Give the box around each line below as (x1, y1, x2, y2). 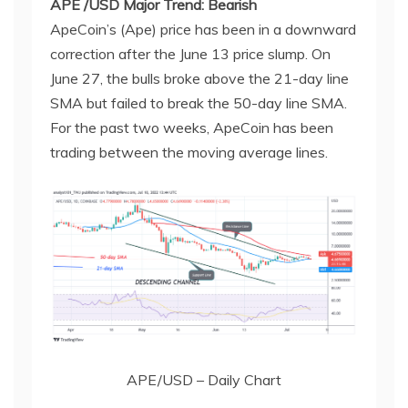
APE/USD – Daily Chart (127, 370, 281, 389)
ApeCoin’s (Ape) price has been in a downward (50, 20, 356, 38)
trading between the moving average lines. (50, 143, 328, 161)
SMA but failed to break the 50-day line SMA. (50, 94, 347, 112)
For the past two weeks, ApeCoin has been (50, 118, 333, 137)
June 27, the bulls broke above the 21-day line (50, 69, 349, 87)
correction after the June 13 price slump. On (50, 45, 331, 63)
